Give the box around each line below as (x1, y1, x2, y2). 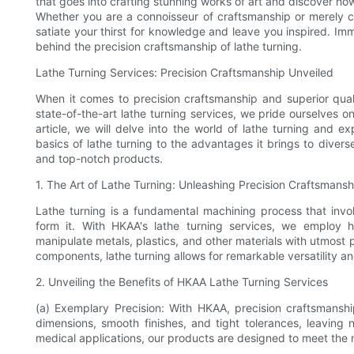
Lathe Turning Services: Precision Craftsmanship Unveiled (36, 66, 333, 80)
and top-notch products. (36, 152, 163, 166)
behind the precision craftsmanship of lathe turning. (36, 40, 302, 54)
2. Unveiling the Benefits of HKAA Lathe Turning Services (36, 275, 328, 289)
